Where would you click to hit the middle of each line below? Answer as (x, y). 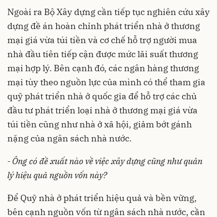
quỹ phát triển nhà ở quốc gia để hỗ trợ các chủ (102, 96)
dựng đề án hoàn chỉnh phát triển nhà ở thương (104, 26)
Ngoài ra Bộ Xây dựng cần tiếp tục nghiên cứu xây (108, 12)
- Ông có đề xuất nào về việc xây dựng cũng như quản (105, 161)
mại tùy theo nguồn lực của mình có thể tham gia (106, 82)
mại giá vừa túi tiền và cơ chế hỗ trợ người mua (102, 40)
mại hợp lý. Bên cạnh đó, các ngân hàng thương (103, 68)
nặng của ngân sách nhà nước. (70, 138)
